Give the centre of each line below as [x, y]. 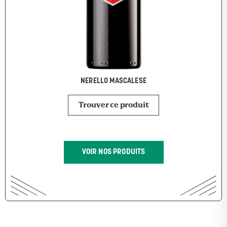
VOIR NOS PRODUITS [113, 153]
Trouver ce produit [113, 105]
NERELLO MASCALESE [113, 81]
